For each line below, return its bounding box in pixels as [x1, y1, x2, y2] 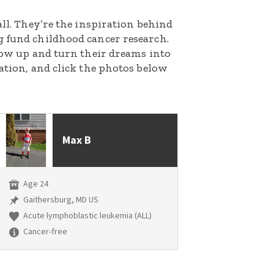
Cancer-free [21, 226, 67, 239]
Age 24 [21, 178, 48, 191]
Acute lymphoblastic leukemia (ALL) [21, 210, 152, 223]
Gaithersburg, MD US [21, 194, 98, 207]
